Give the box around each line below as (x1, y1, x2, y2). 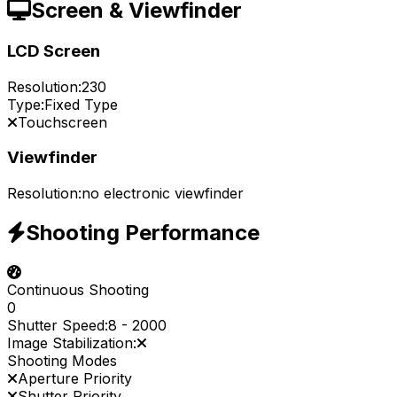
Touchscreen (18, 113, 107, 131)
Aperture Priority (18, 369, 132, 387)
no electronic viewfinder (82, 184, 244, 203)
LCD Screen (7, 40, 100, 61)
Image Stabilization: (7, 333, 136, 352)
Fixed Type (44, 95, 118, 113)
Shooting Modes (7, 351, 117, 370)
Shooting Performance (26, 220, 260, 245)
